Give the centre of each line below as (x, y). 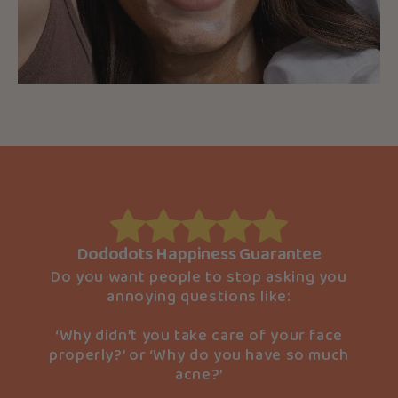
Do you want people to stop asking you (199, 278)
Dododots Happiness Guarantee (199, 255)
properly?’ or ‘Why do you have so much (199, 356)
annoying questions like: (199, 297)
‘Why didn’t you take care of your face (199, 336)
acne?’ (199, 375)
